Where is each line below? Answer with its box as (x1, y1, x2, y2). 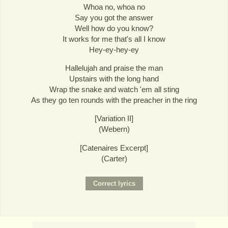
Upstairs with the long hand (69, 74, 159, 83)
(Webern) (98, 125, 130, 134)
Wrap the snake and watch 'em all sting (49, 85, 179, 94)
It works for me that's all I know (63, 35, 165, 44)
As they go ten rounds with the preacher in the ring (31, 96, 197, 105)
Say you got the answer (75, 13, 153, 22)
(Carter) (101, 154, 127, 163)
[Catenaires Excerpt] (80, 143, 148, 152)
